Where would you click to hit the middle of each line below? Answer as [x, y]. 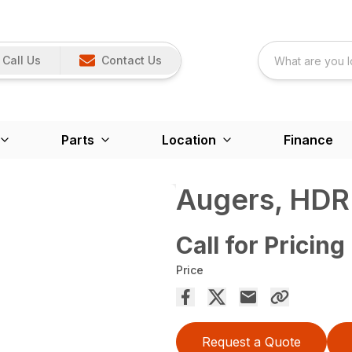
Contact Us [132, 60]
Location [189, 140]
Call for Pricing [260, 245]
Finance [308, 140]
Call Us [22, 60]
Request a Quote [251, 342]
